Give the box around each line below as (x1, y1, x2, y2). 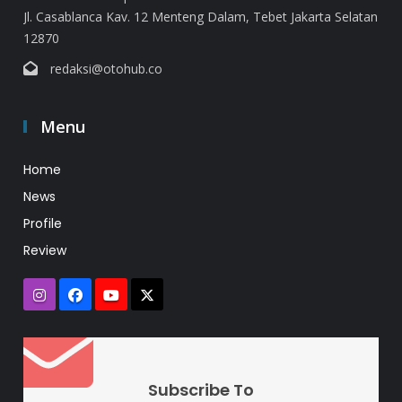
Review (23, 240, 66, 259)
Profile (23, 214, 62, 232)
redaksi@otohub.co (50, 59, 162, 77)
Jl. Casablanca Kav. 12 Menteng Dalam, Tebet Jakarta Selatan (23, 7, 378, 25)
